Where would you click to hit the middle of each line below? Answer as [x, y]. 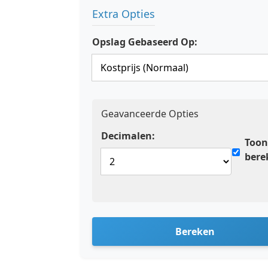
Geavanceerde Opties [150, 114]
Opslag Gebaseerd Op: [145, 42]
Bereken [195, 232]
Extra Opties [124, 14]
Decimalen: [128, 136]
